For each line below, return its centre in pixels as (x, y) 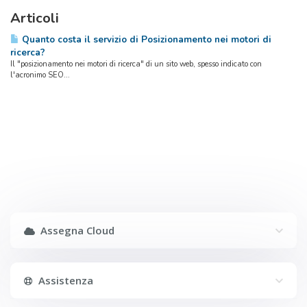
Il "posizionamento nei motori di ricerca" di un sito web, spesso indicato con (136, 64)
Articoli (35, 18)
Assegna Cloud (75, 230)
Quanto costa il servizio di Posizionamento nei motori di (145, 39)
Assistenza (63, 280)
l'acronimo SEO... (40, 75)
